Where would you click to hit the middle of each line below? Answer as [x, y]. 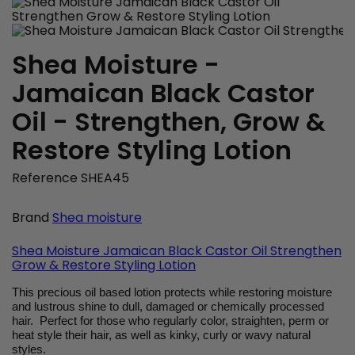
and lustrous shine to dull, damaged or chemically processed [168, 307]
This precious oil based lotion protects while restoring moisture [172, 292]
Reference [45, 178]
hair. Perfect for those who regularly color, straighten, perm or [170, 321]
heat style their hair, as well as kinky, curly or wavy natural [161, 335]
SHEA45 [105, 178]
